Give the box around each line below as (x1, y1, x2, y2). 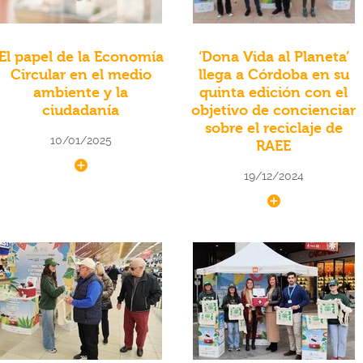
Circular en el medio (10, 66, 152, 84)
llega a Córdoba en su (198, 66, 349, 84)
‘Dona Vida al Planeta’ (198, 49, 349, 66)
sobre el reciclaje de (204, 120, 343, 138)
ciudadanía (42, 102, 120, 120)
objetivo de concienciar (191, 102, 357, 120)
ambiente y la (33, 84, 129, 102)
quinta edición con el (199, 84, 348, 102)
